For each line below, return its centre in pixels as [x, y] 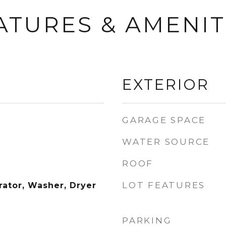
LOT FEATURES [164, 185]
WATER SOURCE [166, 142]
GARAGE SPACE [164, 120]
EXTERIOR [166, 84]
